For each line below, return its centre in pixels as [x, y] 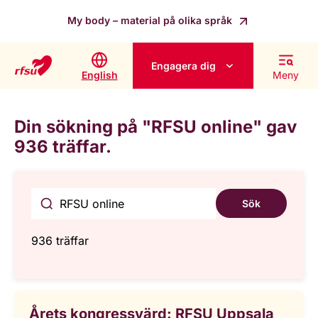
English [99, 75]
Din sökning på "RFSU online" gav [155, 127]
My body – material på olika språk [152, 20]
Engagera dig [184, 66]
